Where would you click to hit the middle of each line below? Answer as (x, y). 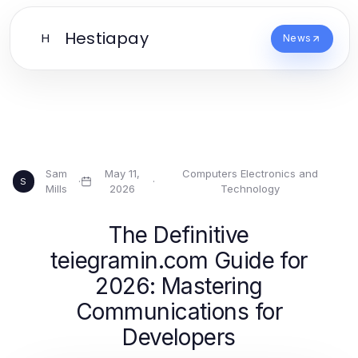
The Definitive (179, 235)
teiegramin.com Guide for (179, 261)
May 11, (123, 173)
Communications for (179, 312)
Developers (179, 337)
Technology (251, 189)
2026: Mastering (179, 286)
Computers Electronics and (251, 173)
